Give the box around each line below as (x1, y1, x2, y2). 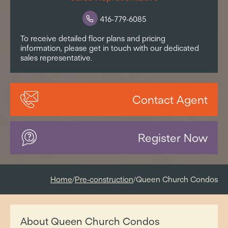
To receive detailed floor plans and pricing (20, 34, 165, 43)
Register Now (138, 130, 208, 145)
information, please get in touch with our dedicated (20, 43, 199, 53)
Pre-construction (75, 175, 133, 184)
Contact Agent (132, 92, 208, 107)
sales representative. (20, 53, 92, 63)
